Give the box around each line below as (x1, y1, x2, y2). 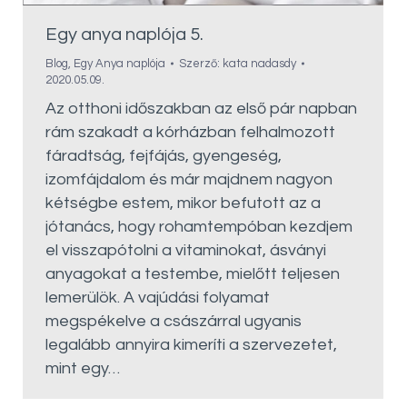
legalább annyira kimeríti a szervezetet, (45, 335, 337, 353)
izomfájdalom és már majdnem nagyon (45, 170, 333, 188)
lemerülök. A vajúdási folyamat (45, 288, 270, 306)
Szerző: (179, 56, 223, 70)
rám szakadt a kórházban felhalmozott (45, 123, 335, 141)
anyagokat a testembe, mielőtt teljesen (45, 264, 340, 283)
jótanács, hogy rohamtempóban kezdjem (45, 217, 352, 235)
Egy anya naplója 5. (45, 25, 203, 44)
